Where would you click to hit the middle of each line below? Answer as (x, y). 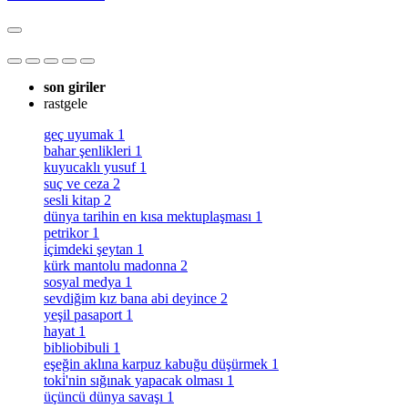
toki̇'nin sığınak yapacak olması (135, 380)
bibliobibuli (78, 347)
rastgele (66, 103)
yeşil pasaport (85, 315)
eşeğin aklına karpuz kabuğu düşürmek (158, 364)
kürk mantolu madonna (112, 265)
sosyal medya (84, 282)
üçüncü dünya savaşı (105, 397)
